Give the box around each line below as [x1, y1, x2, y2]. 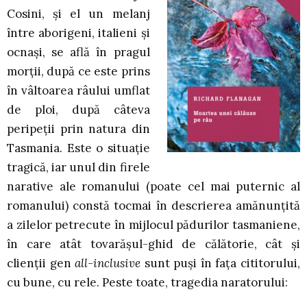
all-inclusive [75, 256, 145, 271]
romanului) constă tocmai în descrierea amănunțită [7, 198, 300, 214]
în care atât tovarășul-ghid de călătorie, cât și [7, 236, 300, 252]
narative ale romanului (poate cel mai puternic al [7, 179, 300, 195]
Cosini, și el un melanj [7, 6, 150, 22]
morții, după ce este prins [7, 64, 150, 79]
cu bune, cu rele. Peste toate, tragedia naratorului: [7, 275, 288, 291]
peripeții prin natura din [7, 121, 150, 137]
